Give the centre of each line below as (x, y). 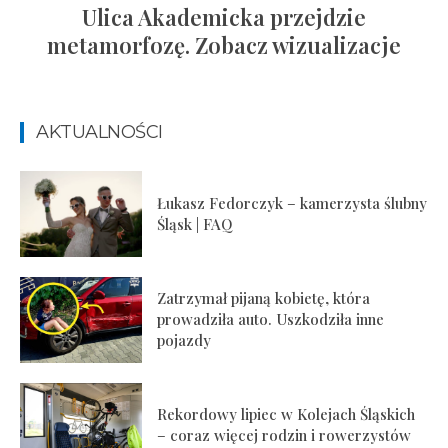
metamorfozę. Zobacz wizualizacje (224, 45)
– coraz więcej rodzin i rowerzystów (284, 435)
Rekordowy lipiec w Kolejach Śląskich (286, 414)
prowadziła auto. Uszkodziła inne (271, 319)
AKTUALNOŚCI (99, 132)
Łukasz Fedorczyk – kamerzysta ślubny (292, 203)
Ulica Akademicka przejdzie (224, 17)
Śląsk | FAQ (195, 224)
